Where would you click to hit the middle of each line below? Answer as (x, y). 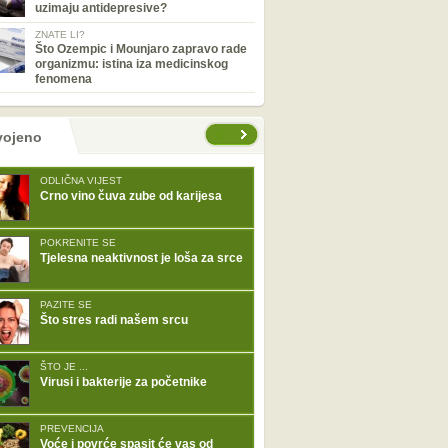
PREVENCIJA (72, 428)
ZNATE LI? (60, 34)
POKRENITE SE (78, 242)
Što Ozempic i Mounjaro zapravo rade (141, 49)
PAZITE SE (66, 304)
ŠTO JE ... (64, 366)
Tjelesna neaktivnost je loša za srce (141, 258)
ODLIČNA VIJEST (81, 180)
